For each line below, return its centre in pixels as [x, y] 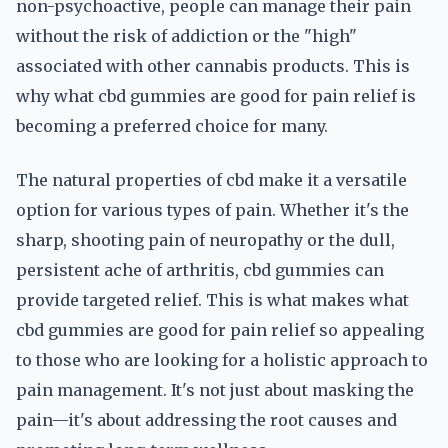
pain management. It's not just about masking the [215, 390]
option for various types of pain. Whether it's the [212, 210]
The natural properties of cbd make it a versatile [211, 180]
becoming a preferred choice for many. [172, 126]
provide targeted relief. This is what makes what [212, 300]
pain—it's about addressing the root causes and [206, 420]
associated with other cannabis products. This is [213, 66]
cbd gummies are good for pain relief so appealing [220, 330]
